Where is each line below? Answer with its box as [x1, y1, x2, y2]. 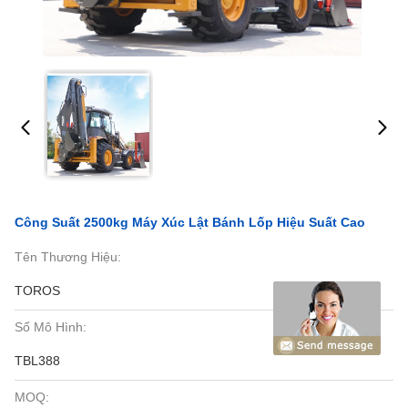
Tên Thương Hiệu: [15, 250, 121, 264]
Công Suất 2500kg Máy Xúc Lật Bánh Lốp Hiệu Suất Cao [15, 215, 365, 229]
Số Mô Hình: [15, 320, 87, 334]
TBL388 [15, 353, 60, 368]
